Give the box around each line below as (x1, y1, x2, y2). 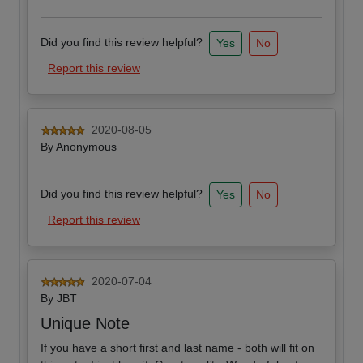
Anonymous (56, 140, 117, 154)
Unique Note (41, 314, 130, 333)
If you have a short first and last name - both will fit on (41, 341, 314, 355)
